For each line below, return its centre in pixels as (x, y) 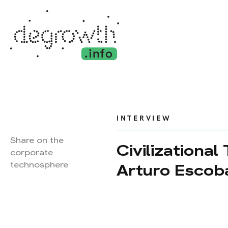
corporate (32, 152)
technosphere (39, 165)
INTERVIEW (144, 118)
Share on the (37, 140)
